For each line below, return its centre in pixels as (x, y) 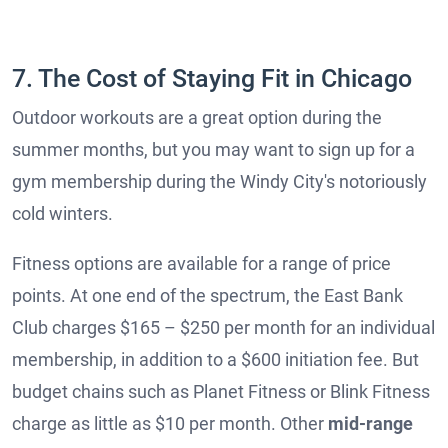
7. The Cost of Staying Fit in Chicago (212, 78)
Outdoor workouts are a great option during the (197, 117)
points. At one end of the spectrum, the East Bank (207, 295)
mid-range (370, 423)
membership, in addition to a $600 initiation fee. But (215, 359)
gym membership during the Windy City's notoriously (219, 181)
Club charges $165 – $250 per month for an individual (223, 327)
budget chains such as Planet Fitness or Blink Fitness (221, 391)
